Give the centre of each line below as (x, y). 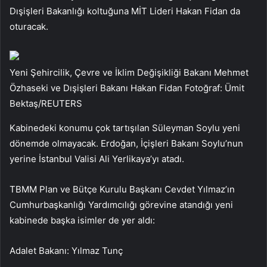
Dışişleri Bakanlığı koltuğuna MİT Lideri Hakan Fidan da (125, 11)
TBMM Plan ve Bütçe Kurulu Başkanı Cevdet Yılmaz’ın (122, 189)
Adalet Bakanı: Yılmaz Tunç (66, 250)
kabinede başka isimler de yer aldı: (82, 220)
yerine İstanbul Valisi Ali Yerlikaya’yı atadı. (97, 159)
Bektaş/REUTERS (46, 103)
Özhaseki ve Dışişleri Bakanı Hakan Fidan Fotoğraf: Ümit (127, 88)
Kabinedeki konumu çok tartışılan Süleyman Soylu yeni (125, 128)
